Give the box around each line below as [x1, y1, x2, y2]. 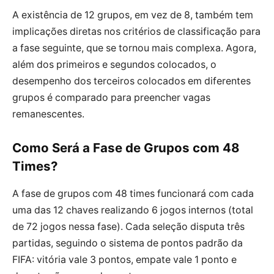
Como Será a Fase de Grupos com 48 [12, 140, 240, 156]
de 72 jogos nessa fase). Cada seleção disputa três [12, 220, 245, 232]
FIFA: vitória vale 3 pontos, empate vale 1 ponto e [12, 253, 237, 265]
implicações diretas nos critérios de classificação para [12, 25, 261, 37]
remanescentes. [12, 108, 84, 120]
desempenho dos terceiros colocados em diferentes [12, 75, 251, 87]
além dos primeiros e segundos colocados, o [12, 58, 217, 70]
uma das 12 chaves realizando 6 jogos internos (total [12, 204, 253, 216]
